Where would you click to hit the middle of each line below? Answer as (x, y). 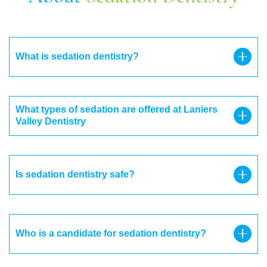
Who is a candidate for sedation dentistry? (111, 234)
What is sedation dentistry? (77, 57)
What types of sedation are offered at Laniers (117, 110)
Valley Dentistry (51, 122)
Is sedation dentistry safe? (75, 175)
